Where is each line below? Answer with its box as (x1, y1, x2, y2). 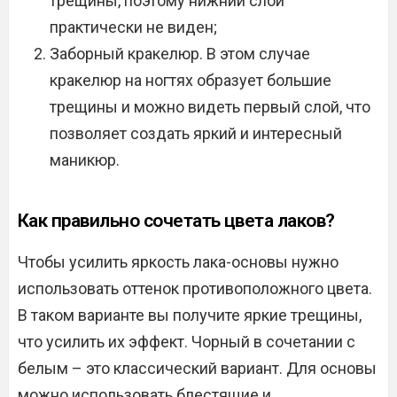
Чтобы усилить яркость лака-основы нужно (18, 253, 339, 271)
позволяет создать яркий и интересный (50, 124, 342, 143)
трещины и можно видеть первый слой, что (50, 97, 370, 116)
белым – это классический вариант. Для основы (18, 359, 377, 378)
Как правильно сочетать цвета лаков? (18, 210, 335, 231)
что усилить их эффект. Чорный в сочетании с (18, 332, 355, 351)
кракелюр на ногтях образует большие (50, 71, 331, 90)
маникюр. (50, 151, 120, 169)
